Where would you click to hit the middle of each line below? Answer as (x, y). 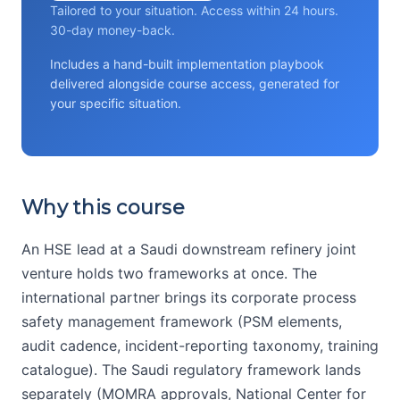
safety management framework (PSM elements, (182, 322)
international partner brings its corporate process (189, 298)
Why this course (103, 208)
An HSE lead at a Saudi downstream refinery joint (189, 250)
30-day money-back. (112, 30)
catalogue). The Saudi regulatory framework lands (191, 370)
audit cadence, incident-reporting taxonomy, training (200, 346)
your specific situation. (116, 104)
